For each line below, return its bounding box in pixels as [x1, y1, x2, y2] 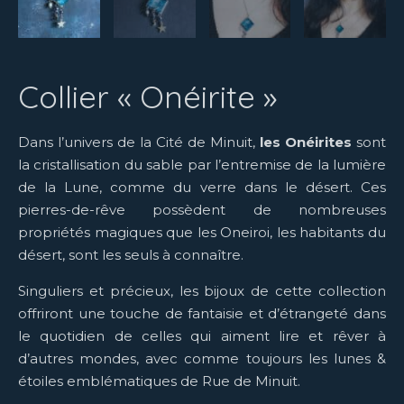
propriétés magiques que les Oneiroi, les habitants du [18, 224, 386, 242]
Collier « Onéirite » [18, 76, 277, 116]
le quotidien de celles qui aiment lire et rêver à [18, 327, 386, 345]
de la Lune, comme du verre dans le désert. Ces [18, 179, 386, 197]
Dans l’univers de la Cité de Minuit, [18, 133, 260, 151]
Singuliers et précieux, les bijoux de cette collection [18, 282, 386, 300]
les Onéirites [260, 133, 352, 151]
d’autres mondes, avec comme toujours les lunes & [18, 350, 386, 368]
